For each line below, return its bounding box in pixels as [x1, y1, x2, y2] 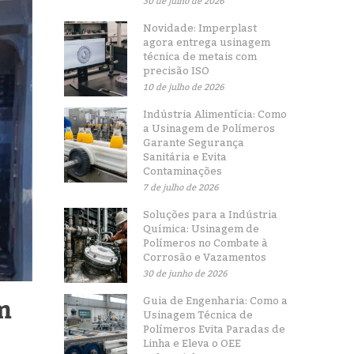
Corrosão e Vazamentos [143, 247, 267, 268]
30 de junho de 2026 [143, 265, 228, 283]
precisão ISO [143, 61, 210, 81]
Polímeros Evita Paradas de [143, 319, 286, 340]
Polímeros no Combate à [143, 233, 269, 254]
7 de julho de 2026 [143, 179, 220, 197]
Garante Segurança [143, 133, 245, 153]
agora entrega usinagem [143, 32, 271, 53]
